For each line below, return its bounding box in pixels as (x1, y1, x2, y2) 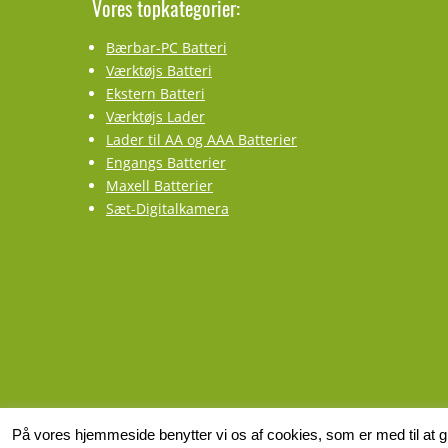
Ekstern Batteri (106, 84, 205, 103)
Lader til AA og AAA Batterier (106, 130, 297, 149)
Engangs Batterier (106, 153, 226, 172)
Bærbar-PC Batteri (106, 38, 227, 57)
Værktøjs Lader (106, 107, 205, 126)
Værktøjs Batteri (106, 61, 212, 80)
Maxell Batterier (106, 176, 213, 195)
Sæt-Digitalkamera (106, 199, 229, 218)
